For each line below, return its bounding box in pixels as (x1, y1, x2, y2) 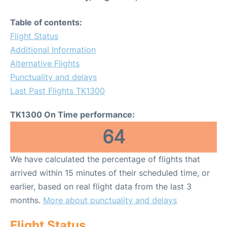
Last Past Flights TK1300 (10, 86, 105, 96)
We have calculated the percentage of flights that (10, 154, 200, 165)
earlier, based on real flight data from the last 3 (10, 181, 192, 192)
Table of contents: (10, 17, 82, 28)
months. (10, 195, 43, 206)
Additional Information (10, 45, 96, 55)
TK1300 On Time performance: (10, 109, 135, 120)
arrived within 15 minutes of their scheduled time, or (10, 168, 210, 178)
